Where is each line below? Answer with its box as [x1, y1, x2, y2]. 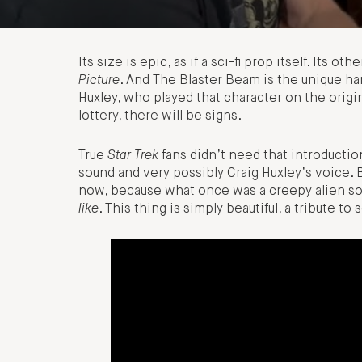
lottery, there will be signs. [78, 110, 242, 124]
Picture [78, 74, 120, 88]
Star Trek [107, 149, 158, 162]
